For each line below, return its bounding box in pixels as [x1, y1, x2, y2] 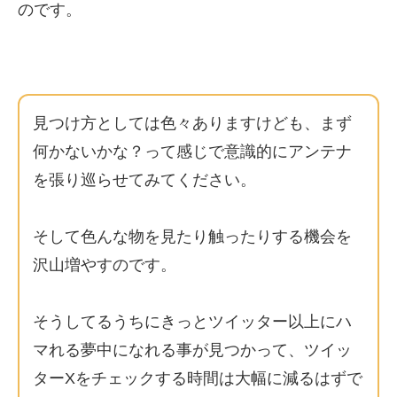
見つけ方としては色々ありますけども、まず [33, 114, 352, 132]
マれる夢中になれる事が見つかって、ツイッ [33, 341, 352, 359]
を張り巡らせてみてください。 [33, 171, 256, 189]
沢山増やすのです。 [33, 256, 176, 274]
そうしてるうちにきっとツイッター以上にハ [33, 313, 352, 331]
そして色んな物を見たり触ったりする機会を [33, 228, 352, 245]
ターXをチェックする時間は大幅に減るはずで [33, 370, 362, 387]
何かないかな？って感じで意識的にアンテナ [33, 143, 352, 160]
